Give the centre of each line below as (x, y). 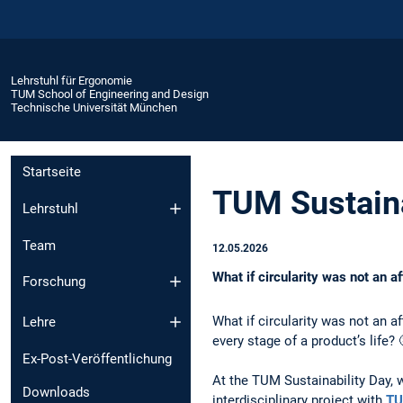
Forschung (54, 282)
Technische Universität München (94, 107)
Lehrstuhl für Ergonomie (72, 80)
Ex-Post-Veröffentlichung (97, 358)
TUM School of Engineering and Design (110, 94)
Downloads (56, 392)
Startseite (52, 172)
